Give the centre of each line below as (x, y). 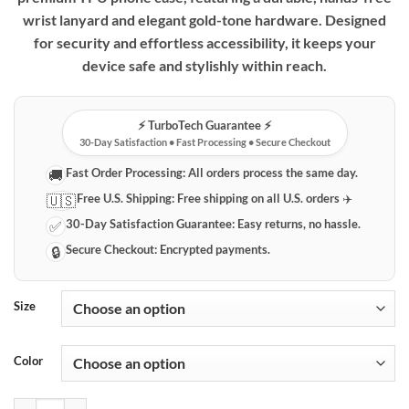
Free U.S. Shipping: (126, 198)
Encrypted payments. (214, 249)
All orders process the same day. (272, 172)
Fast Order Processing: (126, 172)
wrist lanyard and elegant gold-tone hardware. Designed (204, 19)
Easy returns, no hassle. (298, 223)
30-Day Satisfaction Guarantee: (151, 223)
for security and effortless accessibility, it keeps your (204, 42)
